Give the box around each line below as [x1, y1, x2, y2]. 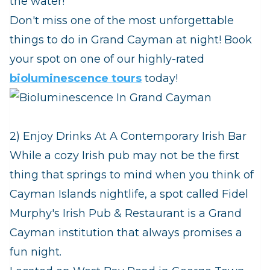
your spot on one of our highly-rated [10, 52, 204, 66]
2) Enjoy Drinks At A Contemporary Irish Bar [10, 130, 246, 143]
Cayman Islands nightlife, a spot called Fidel [10, 187, 248, 201]
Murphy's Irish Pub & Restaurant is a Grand [10, 207, 242, 221]
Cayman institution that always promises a [10, 226, 242, 240]
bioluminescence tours [10, 72, 142, 86]
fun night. [10, 245, 61, 259]
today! [142, 72, 178, 86]
